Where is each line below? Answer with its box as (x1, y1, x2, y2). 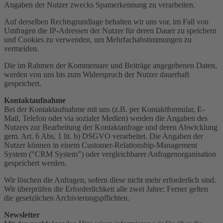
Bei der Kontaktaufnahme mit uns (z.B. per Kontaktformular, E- (4, 105, 205, 113)
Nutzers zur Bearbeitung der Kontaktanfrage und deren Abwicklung (4, 122, 218, 131)
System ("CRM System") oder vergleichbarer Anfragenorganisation (4, 149, 216, 158)
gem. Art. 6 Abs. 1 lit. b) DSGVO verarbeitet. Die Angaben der (4, 131, 203, 140)
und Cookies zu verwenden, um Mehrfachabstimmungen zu (4, 35, 192, 44)
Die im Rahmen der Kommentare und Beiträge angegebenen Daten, (4, 61, 217, 70)
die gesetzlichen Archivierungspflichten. (4, 193, 129, 202)
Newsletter (4, 210, 40, 219)
